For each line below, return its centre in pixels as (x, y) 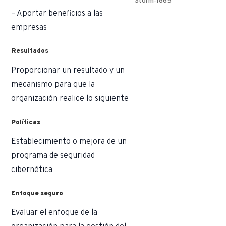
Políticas (26, 123)
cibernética (32, 170)
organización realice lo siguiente (70, 99)
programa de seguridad (53, 156)
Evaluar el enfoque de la (54, 213)
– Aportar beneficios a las (57, 14)
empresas (29, 28)
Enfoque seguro (37, 194)
